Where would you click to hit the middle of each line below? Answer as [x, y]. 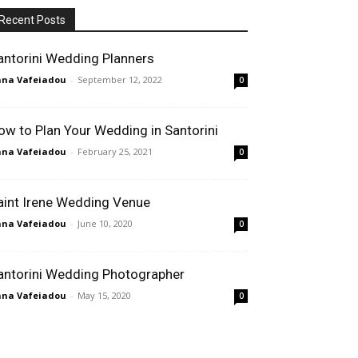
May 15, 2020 [104, 295]
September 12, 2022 [120, 80]
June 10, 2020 [105, 223]
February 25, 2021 [115, 151]
